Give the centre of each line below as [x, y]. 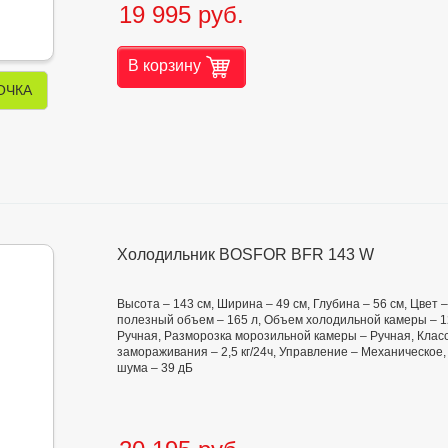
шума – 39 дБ [155, 367]
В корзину [164, 65]
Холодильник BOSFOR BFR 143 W [245, 254]
